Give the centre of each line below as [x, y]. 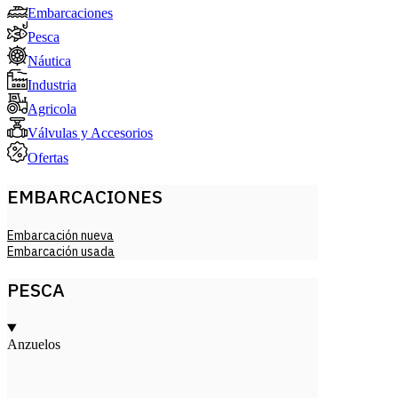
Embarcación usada [61, 251]
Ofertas [48, 158]
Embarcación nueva [60, 235]
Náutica [49, 61]
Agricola [52, 109]
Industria [52, 85]
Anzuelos [34, 344]
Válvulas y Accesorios [90, 133]
